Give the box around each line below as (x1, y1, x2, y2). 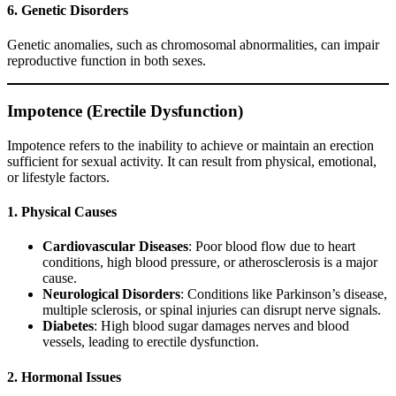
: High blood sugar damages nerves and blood (94, 318, 349, 334)
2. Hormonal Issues (7, 369, 121, 385)
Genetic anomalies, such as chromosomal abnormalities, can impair (7, 37, 379, 53)
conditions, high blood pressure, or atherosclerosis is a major (42, 255, 377, 270)
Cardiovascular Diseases (42, 239, 188, 255)
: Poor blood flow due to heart (188, 239, 355, 255)
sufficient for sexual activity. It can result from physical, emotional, (7, 153, 377, 169)
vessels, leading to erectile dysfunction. (42, 334, 259, 350)
